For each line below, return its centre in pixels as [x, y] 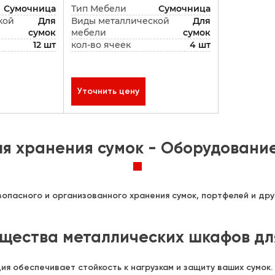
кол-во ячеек [101, 45]
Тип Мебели [99, 9]
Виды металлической [120, 21]
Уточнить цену [108, 91]
